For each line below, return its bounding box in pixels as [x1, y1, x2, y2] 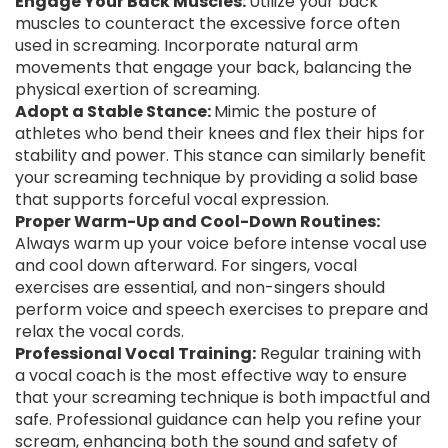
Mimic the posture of [214, 100, 377, 123]
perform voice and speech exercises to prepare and [15, 298, 428, 321]
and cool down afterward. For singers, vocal [15, 254, 357, 277]
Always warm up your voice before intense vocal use [15, 232, 427, 255]
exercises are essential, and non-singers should [15, 276, 385, 299]
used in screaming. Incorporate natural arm [15, 34, 358, 57]
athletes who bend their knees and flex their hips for [15, 122, 425, 145]
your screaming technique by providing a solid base [15, 166, 418, 189]
